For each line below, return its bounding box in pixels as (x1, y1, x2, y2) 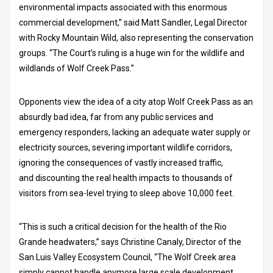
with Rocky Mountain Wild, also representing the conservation (19, 32, 253, 43)
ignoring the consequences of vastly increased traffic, (19, 157, 223, 168)
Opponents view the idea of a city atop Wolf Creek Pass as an (19, 96, 253, 107)
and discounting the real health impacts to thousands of (19, 172, 233, 183)
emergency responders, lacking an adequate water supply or (19, 127, 250, 137)
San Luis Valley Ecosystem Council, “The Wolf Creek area (19, 252, 236, 262)
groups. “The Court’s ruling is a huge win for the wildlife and (19, 48, 244, 58)
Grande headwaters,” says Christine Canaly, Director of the (19, 236, 241, 247)
